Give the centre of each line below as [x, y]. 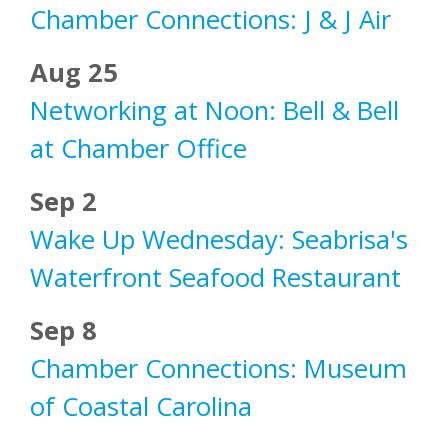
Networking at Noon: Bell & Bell [214, 110]
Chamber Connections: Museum [218, 368]
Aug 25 [74, 72]
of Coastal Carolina [141, 406]
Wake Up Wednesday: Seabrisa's [219, 239]
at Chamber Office [138, 148]
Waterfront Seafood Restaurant [215, 277]
